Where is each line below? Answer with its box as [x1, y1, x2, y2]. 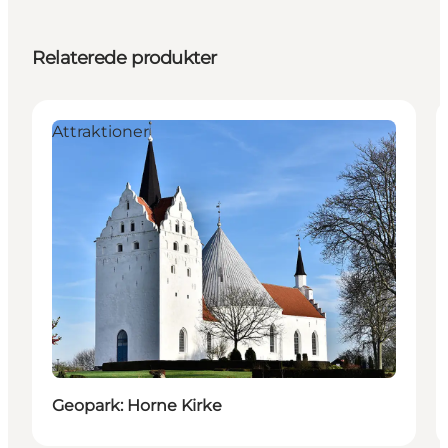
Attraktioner [52, 122, 149, 142]
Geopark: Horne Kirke [52, 396, 222, 416]
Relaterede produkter [32, 47, 217, 70]
